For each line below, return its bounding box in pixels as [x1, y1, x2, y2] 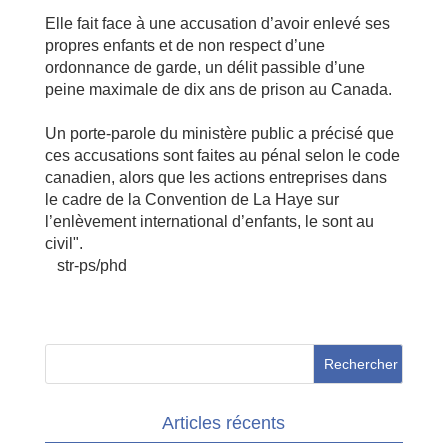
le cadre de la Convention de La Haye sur [44, 191, 339, 208]
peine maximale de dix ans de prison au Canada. [44, 81, 392, 98]
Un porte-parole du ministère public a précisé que [44, 125, 394, 142]
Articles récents [162, 413, 286, 433]
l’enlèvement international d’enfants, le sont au [44, 213, 374, 230]
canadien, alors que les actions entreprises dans [44, 169, 387, 186]
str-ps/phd [44, 257, 127, 274]
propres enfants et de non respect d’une [44, 37, 325, 54]
